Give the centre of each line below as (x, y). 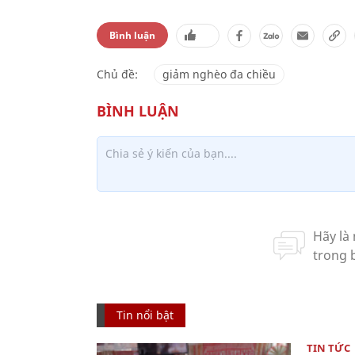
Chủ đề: (117, 74)
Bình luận (132, 35)
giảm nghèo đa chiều (219, 74)
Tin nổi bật (145, 315)
